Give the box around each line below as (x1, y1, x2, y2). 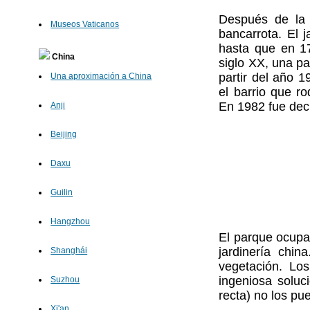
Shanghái (51, 246, 88, 256)
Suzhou (51, 275, 80, 285)
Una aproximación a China (51, 71, 152, 82)
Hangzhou (51, 217, 91, 227)
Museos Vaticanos (51, 19, 120, 30)
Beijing (51, 129, 77, 140)
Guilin (51, 188, 73, 198)
